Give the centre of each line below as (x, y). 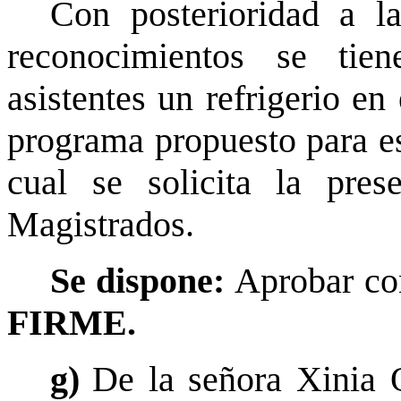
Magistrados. (101, 225)
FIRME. (72, 324)
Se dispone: (143, 282)
